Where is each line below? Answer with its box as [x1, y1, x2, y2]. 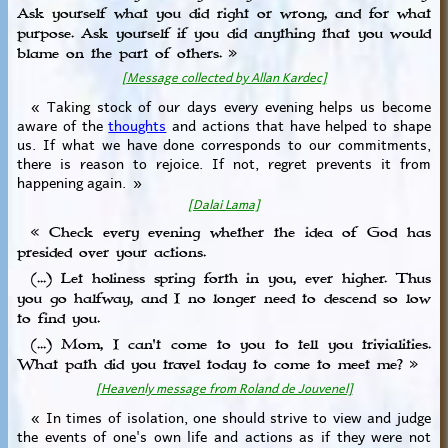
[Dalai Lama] [188, 193, 260, 213]
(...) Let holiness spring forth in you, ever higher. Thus [16, 269, 432, 290]
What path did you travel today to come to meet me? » [16, 355, 418, 375]
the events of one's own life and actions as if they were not [16, 424, 432, 446]
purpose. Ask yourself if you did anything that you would [16, 24, 432, 45]
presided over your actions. [16, 243, 206, 264]
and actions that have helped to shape [166, 113, 432, 136]
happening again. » [16, 170, 142, 193]
